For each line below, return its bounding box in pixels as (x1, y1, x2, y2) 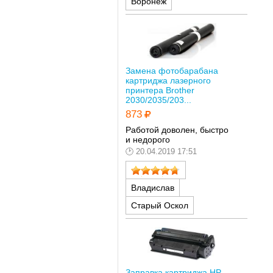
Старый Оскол (130, 200, 188, 210)
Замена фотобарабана (125, 65, 218, 76)
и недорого (125, 135, 170, 145)
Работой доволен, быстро (125, 125, 229, 135)
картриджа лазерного (125, 75, 211, 85)
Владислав (130, 182, 174, 193)
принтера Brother (125, 85, 194, 95)
